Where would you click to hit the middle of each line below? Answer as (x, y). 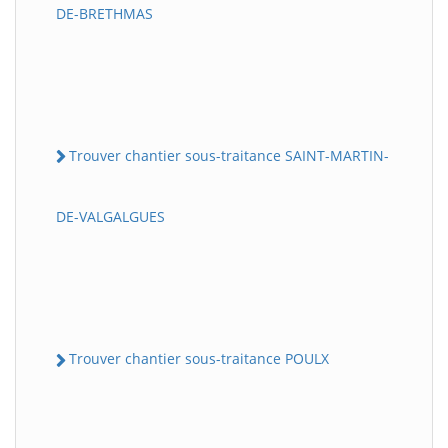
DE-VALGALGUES (110, 217)
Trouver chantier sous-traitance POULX (199, 359)
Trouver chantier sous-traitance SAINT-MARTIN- (229, 155)
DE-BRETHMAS (104, 13)
